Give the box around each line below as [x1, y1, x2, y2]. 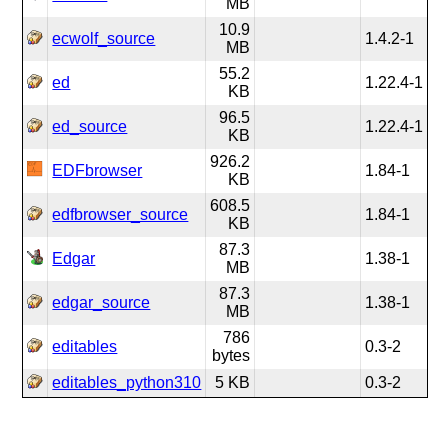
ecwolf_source [52, 30, 156, 47]
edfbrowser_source [52, 206, 189, 223]
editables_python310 [52, 374, 202, 391]
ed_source [52, 118, 128, 135]
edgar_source [52, 294, 151, 311]
